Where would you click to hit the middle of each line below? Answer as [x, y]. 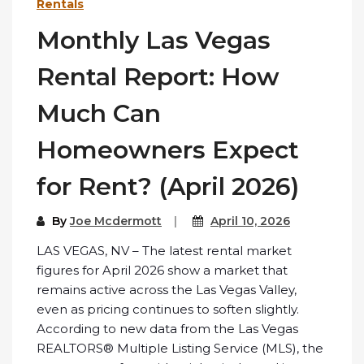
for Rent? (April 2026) [168, 187]
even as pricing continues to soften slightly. [168, 310]
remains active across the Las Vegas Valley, [167, 290]
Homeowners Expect [168, 150]
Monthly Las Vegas [154, 41]
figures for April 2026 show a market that [162, 271]
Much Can [99, 114]
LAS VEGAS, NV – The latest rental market [164, 251]
